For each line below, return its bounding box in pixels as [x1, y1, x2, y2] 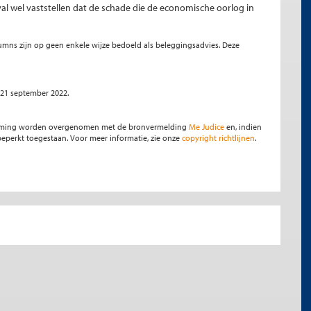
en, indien [224, 121, 262, 132]
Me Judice [189, 121, 224, 132]
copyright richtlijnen [182, 133, 255, 143]
